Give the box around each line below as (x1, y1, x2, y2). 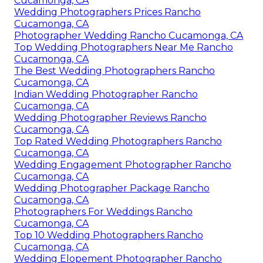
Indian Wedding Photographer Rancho (14, 89, 198, 100)
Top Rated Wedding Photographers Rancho (14, 136, 222, 147)
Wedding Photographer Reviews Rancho (14, 112, 207, 124)
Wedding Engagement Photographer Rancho (14, 159, 231, 171)
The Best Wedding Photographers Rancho (14, 65, 215, 77)
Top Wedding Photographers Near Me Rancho (14, 42, 233, 53)
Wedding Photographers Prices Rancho (14, 6, 201, 18)
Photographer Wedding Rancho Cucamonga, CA (14, 30, 243, 42)
